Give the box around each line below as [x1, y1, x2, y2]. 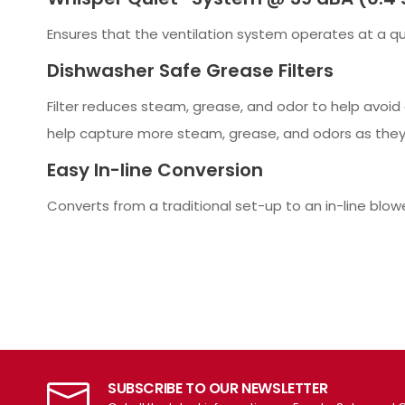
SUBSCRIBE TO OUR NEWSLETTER [108, 377, 328, 399]
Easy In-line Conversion [47, 156, 263, 183]
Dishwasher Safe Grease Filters [47, 57, 334, 83]
